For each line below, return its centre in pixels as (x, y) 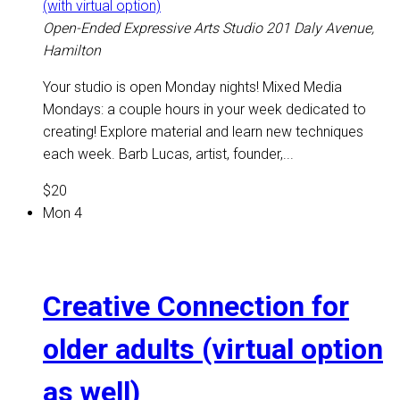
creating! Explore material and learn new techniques (203, 132)
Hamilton (72, 51)
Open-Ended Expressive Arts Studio (154, 29)
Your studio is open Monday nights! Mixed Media (192, 87)
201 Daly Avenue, (320, 29)
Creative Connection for (196, 306)
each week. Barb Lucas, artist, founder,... (168, 154)
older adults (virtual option (213, 349)
